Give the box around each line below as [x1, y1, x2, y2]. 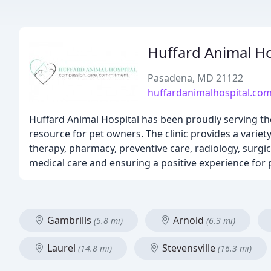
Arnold [171, 214, 206, 227]
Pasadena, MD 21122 [148, 71, 243, 85]
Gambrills [45, 214, 94, 227]
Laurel [45, 241, 78, 255]
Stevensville [160, 241, 218, 255]
